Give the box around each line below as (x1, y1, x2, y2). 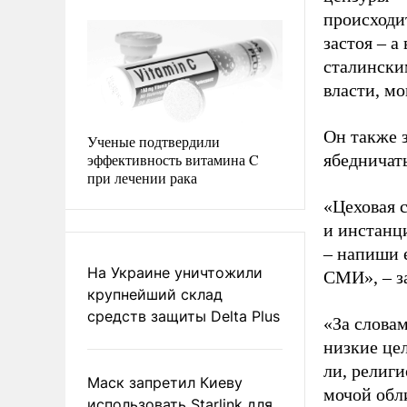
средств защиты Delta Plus (87, 306, 280, 325)
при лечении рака (87, 167, 197, 187)
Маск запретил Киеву (87, 372, 243, 392)
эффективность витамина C (87, 149, 259, 169)
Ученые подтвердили (87, 131, 220, 151)
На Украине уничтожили (87, 263, 263, 282)
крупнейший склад (87, 284, 223, 303)
